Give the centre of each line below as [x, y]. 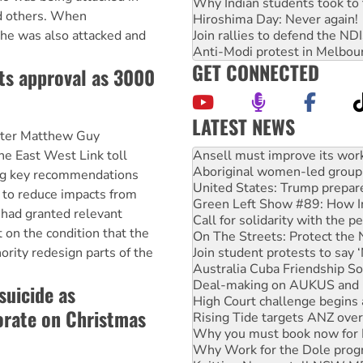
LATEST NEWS [243, 126]
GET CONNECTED [256, 72]
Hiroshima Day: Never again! [275, 19]
